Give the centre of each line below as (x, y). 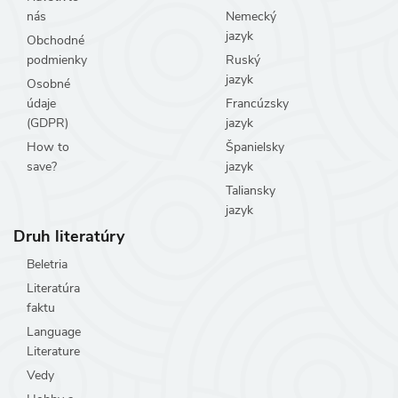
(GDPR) (48, 123)
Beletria (47, 264)
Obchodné (56, 40)
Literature (53, 351)
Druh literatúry (69, 236)
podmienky (57, 60)
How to (48, 147)
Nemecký (251, 16)
